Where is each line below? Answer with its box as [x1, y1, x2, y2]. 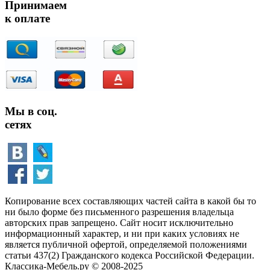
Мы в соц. [5, 104, 57, 118]
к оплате [5, 12, 50, 25]
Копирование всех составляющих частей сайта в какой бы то [5, 195, 256, 206]
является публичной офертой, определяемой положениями [5, 239, 247, 250]
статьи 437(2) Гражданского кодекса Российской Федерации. [5, 250, 254, 260]
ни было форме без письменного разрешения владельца [5, 206, 234, 217]
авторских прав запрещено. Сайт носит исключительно [5, 217, 233, 228]
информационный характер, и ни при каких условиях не [5, 228, 239, 239]
